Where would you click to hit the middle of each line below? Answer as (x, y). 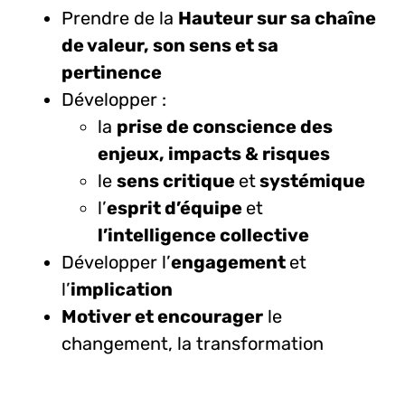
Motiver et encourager (162, 316)
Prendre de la (119, 18)
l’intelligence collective (203, 235)
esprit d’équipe (176, 207)
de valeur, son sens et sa (170, 45)
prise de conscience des (224, 126)
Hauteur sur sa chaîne (277, 18)
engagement (230, 262)
